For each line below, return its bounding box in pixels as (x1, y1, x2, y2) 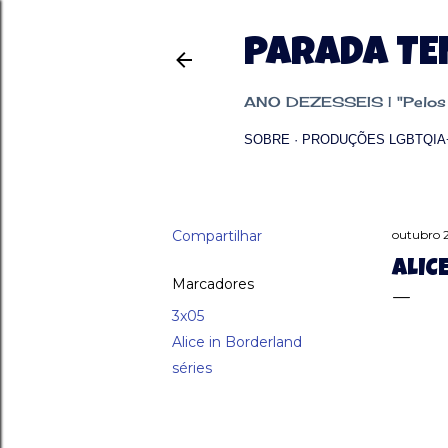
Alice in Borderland (172, 333, 302, 351)
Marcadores (172, 275, 254, 293)
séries (172, 359, 212, 377)
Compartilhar (172, 227, 262, 245)
